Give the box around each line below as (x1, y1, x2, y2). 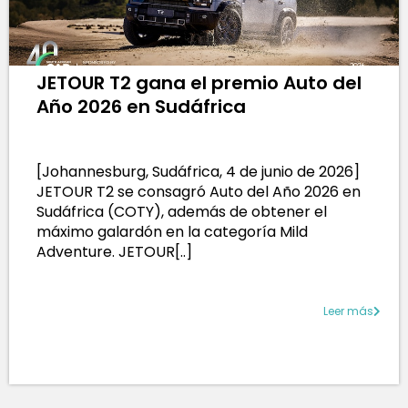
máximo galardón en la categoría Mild (36, 220, 308, 242)
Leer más (323, 302, 373, 319)
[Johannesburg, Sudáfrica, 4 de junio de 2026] (36, 160, 360, 182)
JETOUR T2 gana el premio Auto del (36, 69, 362, 96)
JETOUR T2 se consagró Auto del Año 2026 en (36, 180, 361, 202)
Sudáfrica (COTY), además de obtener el (36, 200, 327, 222)
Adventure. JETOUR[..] (36, 240, 192, 262)
